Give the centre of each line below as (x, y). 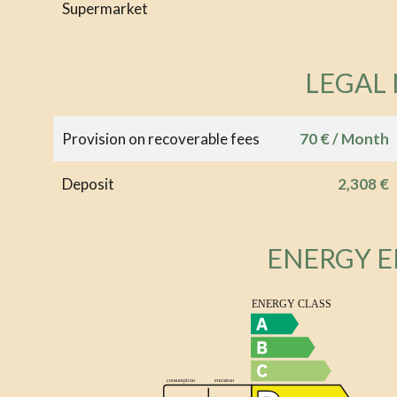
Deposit (88, 183)
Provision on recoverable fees (161, 138)
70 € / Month (344, 138)
